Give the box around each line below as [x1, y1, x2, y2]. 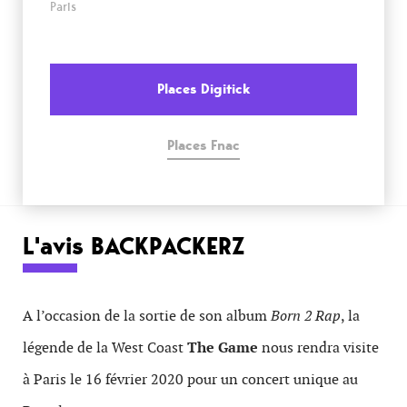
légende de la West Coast [23, 338, 187, 357]
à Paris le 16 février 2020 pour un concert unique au [23, 370, 358, 389]
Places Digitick [157, 80, 250, 98]
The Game [187, 338, 258, 357]
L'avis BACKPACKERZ [23, 230, 245, 262]
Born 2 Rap [271, 306, 341, 325]
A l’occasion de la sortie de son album [23, 306, 271, 325]
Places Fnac [167, 136, 240, 154]
